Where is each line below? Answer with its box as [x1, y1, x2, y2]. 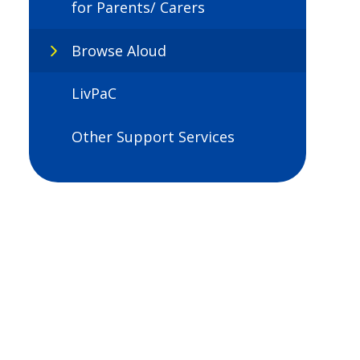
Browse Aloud [71, 40, 166, 60]
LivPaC [71, 84, 117, 104]
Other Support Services [71, 127, 235, 147]
